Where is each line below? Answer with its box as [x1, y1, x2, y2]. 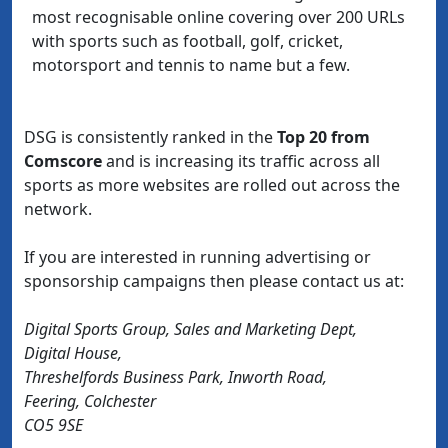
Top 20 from [273, 126, 370, 148]
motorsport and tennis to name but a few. [32, 54, 350, 76]
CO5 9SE [24, 414, 83, 436]
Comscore [24, 150, 102, 172]
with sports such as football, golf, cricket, [32, 30, 343, 52]
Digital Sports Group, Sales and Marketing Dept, [24, 318, 357, 340]
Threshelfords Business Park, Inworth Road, [24, 366, 327, 388]
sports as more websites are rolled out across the [24, 174, 400, 196]
